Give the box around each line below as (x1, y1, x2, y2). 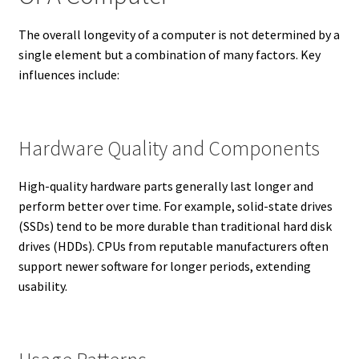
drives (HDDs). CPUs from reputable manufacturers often (18, 237, 329, 254)
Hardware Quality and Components (18, 135, 320, 161)
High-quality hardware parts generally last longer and (18, 177, 313, 194)
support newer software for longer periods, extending (18, 257, 311, 274)
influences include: (18, 66, 119, 83)
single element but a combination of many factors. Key (18, 46, 321, 63)
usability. (18, 277, 67, 294)
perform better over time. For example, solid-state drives (18, 197, 333, 214)
